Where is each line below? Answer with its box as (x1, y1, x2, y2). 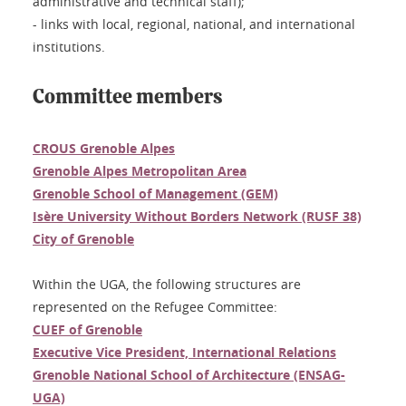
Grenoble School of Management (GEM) (33, 184, 278, 202)
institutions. (33, 37, 105, 55)
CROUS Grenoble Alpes (33, 139, 175, 157)
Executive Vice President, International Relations (33, 343, 336, 361)
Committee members (33, 86, 222, 107)
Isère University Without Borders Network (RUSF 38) (33, 207, 362, 225)
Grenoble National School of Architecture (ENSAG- (33, 365, 345, 383)
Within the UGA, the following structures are (33, 275, 301, 293)
